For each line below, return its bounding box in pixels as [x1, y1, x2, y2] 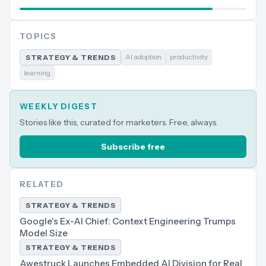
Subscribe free [101, 141, 165, 152]
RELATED [20, 179, 64, 189]
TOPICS [20, 31, 56, 41]
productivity [170, 52, 208, 61]
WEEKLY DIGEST [20, 102, 97, 111]
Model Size [20, 227, 68, 239]
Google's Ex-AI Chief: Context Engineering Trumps [20, 216, 236, 227]
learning [24, 68, 50, 77]
